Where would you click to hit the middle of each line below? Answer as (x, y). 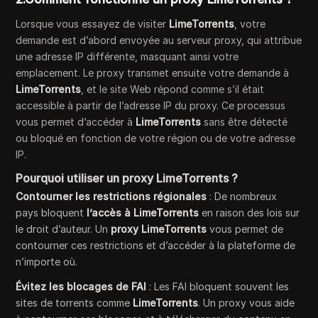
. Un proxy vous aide (247, 303)
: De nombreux (242, 197)
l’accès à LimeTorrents (143, 213)
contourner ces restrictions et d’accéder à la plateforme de (156, 246)
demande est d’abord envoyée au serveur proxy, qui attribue (159, 40)
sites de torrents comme (75, 303)
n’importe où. (47, 262)
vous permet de (245, 229)
